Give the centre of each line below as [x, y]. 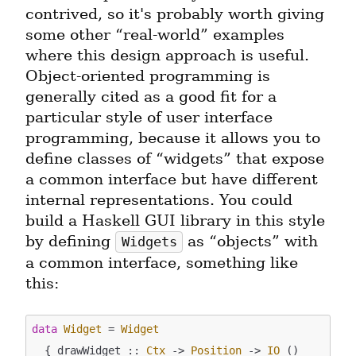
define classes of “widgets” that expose [175, 158]
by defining [70, 241]
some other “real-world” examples [155, 34]
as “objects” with [251, 241]
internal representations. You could [159, 199]
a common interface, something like [162, 262]
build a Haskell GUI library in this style [175, 220]
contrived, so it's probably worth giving [175, 14]
